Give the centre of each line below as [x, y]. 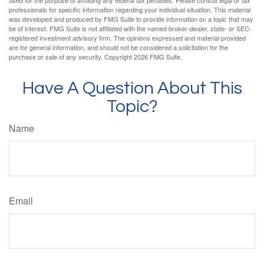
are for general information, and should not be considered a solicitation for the [118, 47]
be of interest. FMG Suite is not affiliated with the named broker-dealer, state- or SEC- [130, 29]
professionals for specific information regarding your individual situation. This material [130, 10]
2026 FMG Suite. [158, 57]
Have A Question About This [132, 88]
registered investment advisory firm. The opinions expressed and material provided [127, 38]
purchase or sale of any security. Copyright [71, 57]
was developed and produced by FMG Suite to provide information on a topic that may [131, 19]
